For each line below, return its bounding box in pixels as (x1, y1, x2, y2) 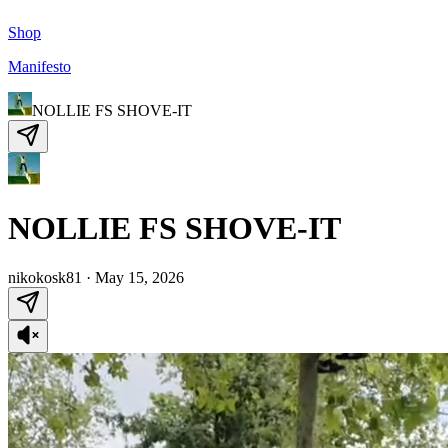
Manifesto (8, 58, 71, 75)
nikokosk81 (8, 268, 82, 286)
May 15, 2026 (95, 268, 184, 286)
